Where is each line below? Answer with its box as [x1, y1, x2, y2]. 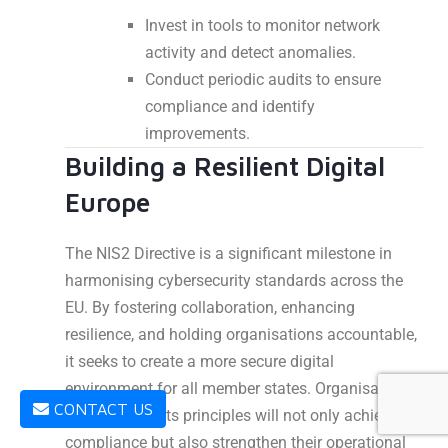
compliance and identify [145, 97, 315, 117]
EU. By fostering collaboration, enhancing [65, 298, 355, 318]
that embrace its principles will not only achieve [65, 406, 398, 426]
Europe [65, 187, 150, 218]
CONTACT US [49, 400, 153, 418]
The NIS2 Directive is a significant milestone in [65, 244, 392, 264]
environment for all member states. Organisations [65, 379, 414, 399]
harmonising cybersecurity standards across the [65, 271, 403, 291]
